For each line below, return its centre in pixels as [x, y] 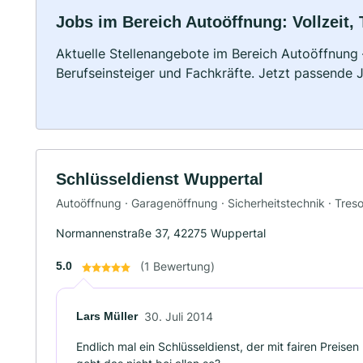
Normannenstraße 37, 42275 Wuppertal [161, 233]
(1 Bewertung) [177, 266]
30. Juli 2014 [179, 316]
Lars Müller [107, 316]
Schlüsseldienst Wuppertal [160, 179]
